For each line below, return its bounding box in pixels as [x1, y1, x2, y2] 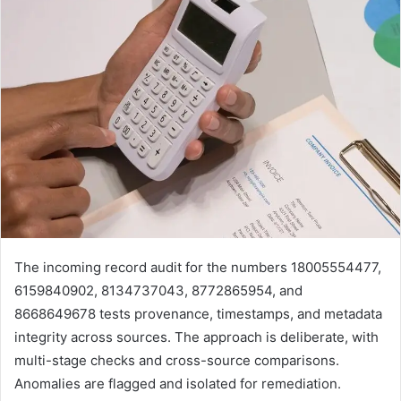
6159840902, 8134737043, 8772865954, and [14, 281, 303, 299]
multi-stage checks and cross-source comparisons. [14, 351, 339, 369]
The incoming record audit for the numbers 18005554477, [14, 258, 381, 276]
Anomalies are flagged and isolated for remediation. [14, 374, 341, 392]
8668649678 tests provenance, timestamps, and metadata [14, 304, 382, 322]
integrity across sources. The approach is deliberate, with [14, 328, 379, 346]
